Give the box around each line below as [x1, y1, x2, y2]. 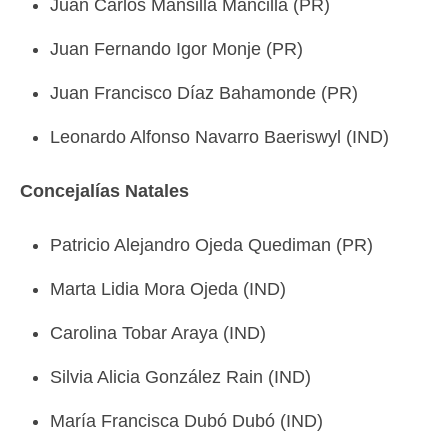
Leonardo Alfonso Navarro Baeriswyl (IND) [50, 127, 389, 147]
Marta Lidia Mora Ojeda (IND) [50, 279, 286, 299]
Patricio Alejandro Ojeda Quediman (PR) [50, 235, 373, 255]
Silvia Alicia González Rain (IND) [50, 367, 311, 387]
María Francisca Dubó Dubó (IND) [50, 411, 323, 431]
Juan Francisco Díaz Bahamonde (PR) [50, 83, 358, 103]
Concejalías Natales [20, 181, 189, 201]
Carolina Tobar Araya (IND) [50, 323, 266, 343]
